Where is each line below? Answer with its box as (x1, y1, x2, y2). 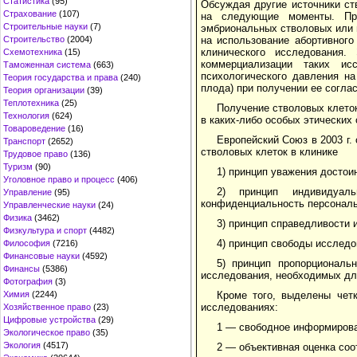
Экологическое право (3, 328, 90, 337)
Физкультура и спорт (3, 226, 87, 235)
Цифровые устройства (3, 315, 96, 324)
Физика (3, 213, 32, 222)
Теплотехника (3, 98, 59, 108)
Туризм (3, 162, 33, 171)
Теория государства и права (3, 73, 118, 82)
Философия (3, 238, 50, 248)
